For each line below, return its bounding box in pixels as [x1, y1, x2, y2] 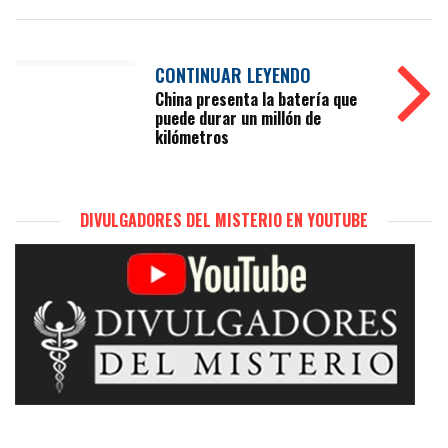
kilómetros [155, 125, 229, 149]
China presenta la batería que [155, 87, 357, 111]
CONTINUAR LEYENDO [155, 62, 311, 88]
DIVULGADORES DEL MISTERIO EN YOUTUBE [80, 208, 368, 232]
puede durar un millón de [155, 106, 321, 130]
